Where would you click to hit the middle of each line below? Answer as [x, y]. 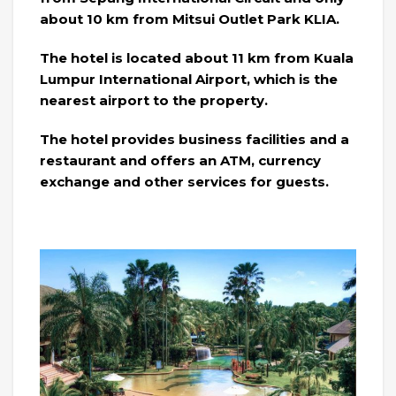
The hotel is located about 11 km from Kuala [197, 58]
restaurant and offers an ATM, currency [180, 161]
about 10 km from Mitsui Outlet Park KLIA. [190, 19]
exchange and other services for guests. [184, 182]
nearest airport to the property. [154, 101]
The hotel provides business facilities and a [194, 140]
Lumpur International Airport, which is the [189, 80]
